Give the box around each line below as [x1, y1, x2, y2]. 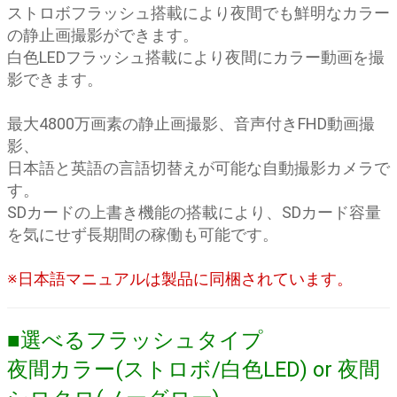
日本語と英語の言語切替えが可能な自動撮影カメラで [7, 159, 390, 177]
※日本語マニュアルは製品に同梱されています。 [7, 269, 353, 288]
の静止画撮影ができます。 [7, 26, 198, 44]
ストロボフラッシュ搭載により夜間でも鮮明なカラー [7, 4, 390, 22]
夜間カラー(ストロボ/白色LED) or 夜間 [7, 357, 380, 382]
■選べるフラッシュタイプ [7, 328, 263, 353]
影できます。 [7, 70, 103, 89]
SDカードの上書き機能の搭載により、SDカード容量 [7, 203, 381, 222]
